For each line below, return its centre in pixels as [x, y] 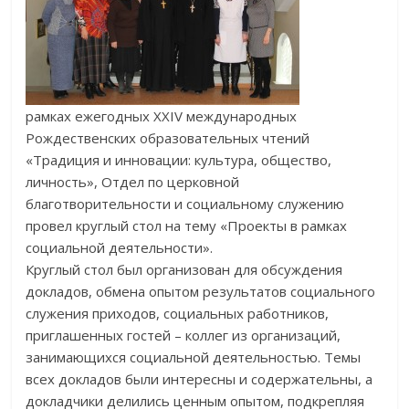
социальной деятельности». [120, 247]
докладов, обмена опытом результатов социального [201, 291]
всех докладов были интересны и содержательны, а [199, 378]
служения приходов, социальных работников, [178, 313]
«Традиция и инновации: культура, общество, [179, 159]
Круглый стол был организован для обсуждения [184, 269]
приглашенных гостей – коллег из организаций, [184, 335]
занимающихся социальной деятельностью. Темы [194, 357]
